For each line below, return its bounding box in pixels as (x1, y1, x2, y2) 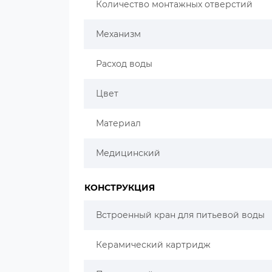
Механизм (96, 29, 141, 39)
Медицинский (96, 148, 160, 158)
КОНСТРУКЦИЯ (84, 182, 155, 193)
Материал (96, 118, 141, 129)
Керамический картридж (96, 239, 211, 250)
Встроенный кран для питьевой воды (96, 209, 265, 220)
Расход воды (96, 58, 152, 69)
